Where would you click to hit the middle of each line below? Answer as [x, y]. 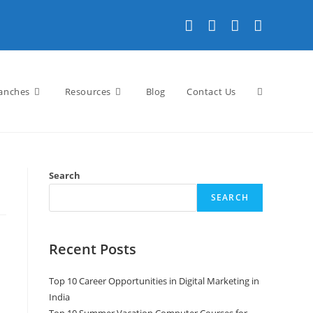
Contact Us [211, 92]
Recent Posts [93, 249]
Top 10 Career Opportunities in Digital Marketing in [154, 281]
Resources [88, 92]
